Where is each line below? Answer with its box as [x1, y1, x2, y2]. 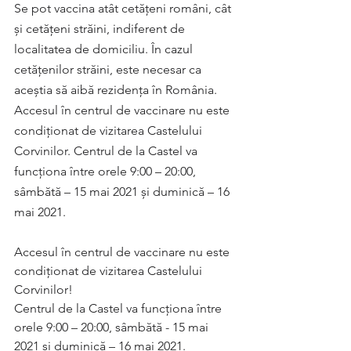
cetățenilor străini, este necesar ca [14, 62, 204, 77]
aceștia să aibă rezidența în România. [14, 82, 220, 97]
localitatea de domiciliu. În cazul [14, 42, 196, 56]
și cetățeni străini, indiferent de [14, 21, 188, 36]
